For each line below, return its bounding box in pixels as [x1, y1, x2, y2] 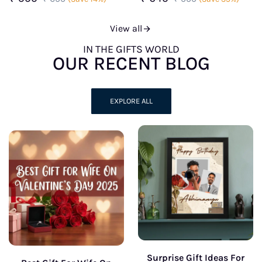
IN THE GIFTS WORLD [82, 43, 180, 56]
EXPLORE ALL [109, 96, 153, 106]
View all [110, 22, 142, 34]
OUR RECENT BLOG [52, 52, 210, 74]
